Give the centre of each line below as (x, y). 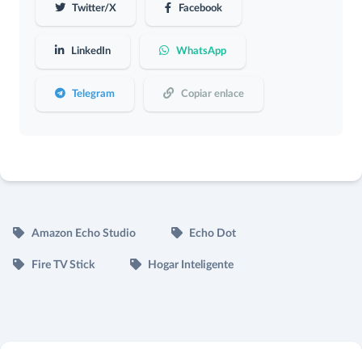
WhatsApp (200, 51)
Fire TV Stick (61, 265)
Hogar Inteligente (190, 265)
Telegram (93, 94)
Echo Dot (212, 234)
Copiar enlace (211, 94)
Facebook (199, 8)
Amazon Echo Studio (82, 234)
